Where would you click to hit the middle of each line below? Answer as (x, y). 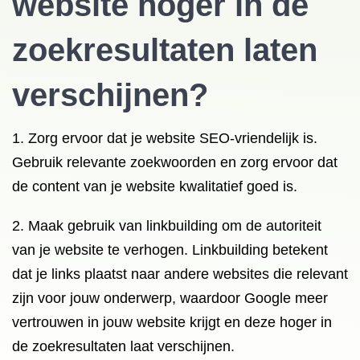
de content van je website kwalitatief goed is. (155, 186)
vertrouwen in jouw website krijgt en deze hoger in (172, 322)
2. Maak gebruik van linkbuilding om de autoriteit (167, 226)
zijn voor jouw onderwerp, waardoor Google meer (170, 298)
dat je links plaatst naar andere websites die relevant (180, 274)
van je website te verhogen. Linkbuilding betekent (170, 250)
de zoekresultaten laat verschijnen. (123, 346)
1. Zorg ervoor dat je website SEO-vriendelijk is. (165, 138)
